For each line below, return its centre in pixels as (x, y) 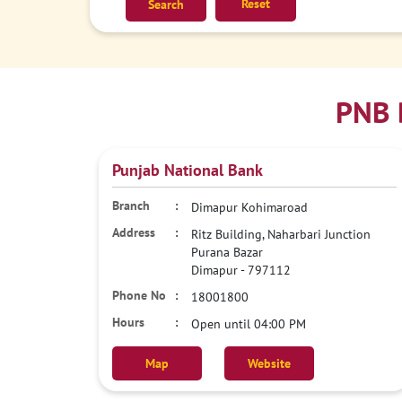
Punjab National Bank (187, 170)
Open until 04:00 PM (248, 324)
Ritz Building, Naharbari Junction (280, 234)
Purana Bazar (227, 252)
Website (269, 363)
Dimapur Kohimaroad (249, 207)
